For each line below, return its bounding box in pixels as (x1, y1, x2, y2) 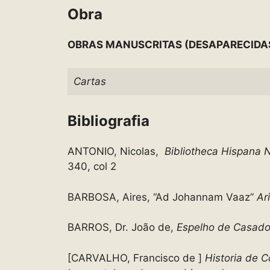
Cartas (74, 75, 106, 87)
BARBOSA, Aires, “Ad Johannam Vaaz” (67, 190, 257, 203)
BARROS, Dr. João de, (67, 221, 174, 234)
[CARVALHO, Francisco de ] (67, 251, 202, 264)
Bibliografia (67, 112, 149, 130)
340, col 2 (67, 160, 116, 173)
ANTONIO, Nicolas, (67, 145, 165, 158)
